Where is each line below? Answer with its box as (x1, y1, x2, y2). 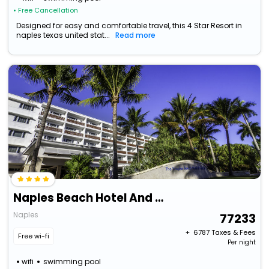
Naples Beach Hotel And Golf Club (155, 190, 164, 207)
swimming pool (43, 256, 101, 267)
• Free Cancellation (13, 5, 79, 16)
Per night (227, 238, 256, 247)
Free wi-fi (18, 231, 50, 241)
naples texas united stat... (16, 30, 110, 41)
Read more (115, 30, 156, 41)
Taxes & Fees (211, 228, 256, 238)
